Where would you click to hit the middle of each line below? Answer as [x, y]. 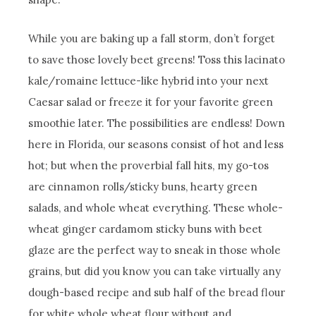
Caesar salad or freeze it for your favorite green [151, 102]
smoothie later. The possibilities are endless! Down [157, 123]
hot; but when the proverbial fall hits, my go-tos [149, 166]
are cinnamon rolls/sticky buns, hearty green [143, 187]
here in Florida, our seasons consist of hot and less [156, 145]
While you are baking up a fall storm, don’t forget [152, 39]
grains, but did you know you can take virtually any [155, 272]
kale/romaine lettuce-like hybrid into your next [149, 81]
